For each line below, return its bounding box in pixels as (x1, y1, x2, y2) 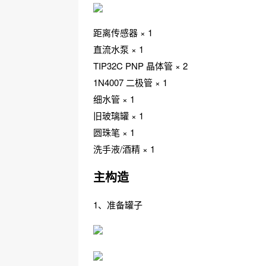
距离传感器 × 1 (93, 26, 153, 39)
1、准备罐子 (93, 198, 142, 211)
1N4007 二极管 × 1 (93, 76, 167, 88)
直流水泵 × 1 (93, 43, 144, 55)
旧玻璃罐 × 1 (93, 109, 144, 122)
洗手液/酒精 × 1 (93, 142, 155, 155)
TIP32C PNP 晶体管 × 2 (93, 59, 188, 72)
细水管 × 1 (93, 93, 135, 105)
